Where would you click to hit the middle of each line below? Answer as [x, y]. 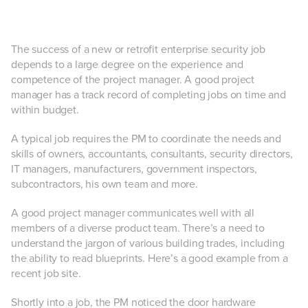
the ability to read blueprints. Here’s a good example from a [150, 258]
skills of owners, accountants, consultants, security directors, [152, 154]
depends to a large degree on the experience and [127, 65]
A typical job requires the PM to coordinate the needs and [146, 139]
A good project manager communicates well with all [133, 213]
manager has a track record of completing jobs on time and [148, 95]
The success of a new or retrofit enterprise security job [139, 49]
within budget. [45, 110]
